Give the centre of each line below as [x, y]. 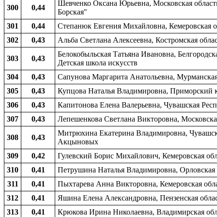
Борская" [72, 12]
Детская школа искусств [98, 63]
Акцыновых [78, 142]
